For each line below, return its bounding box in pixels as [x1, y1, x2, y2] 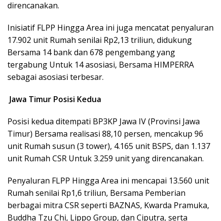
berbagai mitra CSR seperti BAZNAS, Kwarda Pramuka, [7, 200, 209, 211]
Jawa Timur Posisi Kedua [7, 94, 101, 105]
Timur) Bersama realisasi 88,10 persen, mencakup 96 [7, 128, 203, 140]
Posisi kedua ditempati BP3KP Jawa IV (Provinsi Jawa [7, 116, 200, 127]
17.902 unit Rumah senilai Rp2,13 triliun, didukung [7, 35, 192, 46]
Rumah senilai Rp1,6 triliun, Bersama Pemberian [7, 187, 185, 199]
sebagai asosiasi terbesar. [7, 72, 104, 83]
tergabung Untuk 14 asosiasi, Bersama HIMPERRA [7, 59, 194, 71]
